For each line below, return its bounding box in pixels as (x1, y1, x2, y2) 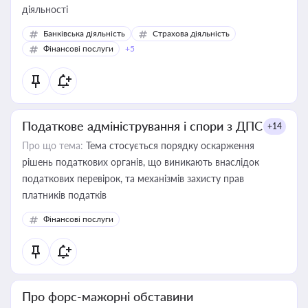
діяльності (22, 3, 68, 15)
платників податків (22, 189, 107, 201)
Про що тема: (22, 140, 83, 151)
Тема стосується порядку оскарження (83, 140, 254, 151)
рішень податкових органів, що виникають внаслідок (22, 156, 259, 168)
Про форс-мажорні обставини (22, 289, 193, 304)
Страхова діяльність (153, 28, 230, 38)
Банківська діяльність (43, 28, 125, 38)
